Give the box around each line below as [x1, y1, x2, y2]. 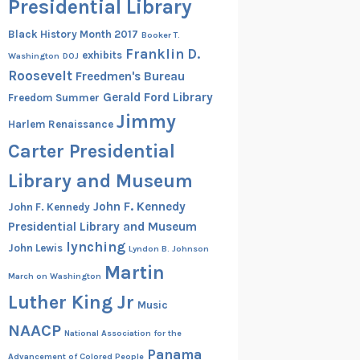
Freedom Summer [7, 91, 100, 104]
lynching [65, 238, 125, 255]
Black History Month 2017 [7, 27, 138, 40]
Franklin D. [125, 45, 200, 62]
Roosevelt [7, 67, 72, 84]
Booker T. [141, 29, 180, 40]
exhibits [81, 48, 122, 61]
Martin [104, 260, 165, 284]
